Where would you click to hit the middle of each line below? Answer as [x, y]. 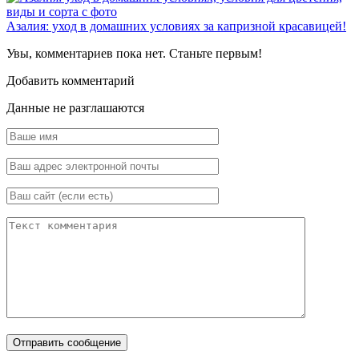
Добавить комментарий [71, 80]
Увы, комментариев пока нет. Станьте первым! [134, 53]
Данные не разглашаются [75, 107]
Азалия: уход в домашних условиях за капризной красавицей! [176, 26]
